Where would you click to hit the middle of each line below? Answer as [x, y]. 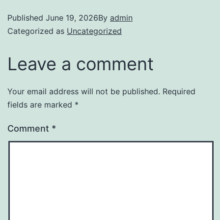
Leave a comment [81, 64]
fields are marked [41, 104]
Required [179, 91]
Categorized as [37, 31]
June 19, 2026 [72, 17]
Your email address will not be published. [84, 91]
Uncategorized [94, 31]
